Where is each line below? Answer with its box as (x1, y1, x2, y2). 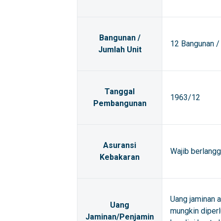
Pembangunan (93, 99, 147, 108)
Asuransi (103, 141, 136, 150)
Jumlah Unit (98, 45, 142, 54)
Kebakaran (100, 152, 140, 162)
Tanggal (105, 87, 135, 96)
